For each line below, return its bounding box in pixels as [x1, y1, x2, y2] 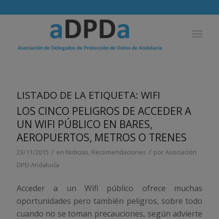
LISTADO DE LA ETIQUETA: [16, 88, 141, 102]
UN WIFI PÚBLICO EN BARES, [16, 117, 153, 131]
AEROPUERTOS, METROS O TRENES [16, 131, 187, 144]
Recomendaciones [91, 148, 146, 156]
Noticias [65, 148, 88, 156]
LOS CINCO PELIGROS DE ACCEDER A [16, 104, 191, 118]
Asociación [165, 148, 197, 156]
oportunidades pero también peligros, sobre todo [16, 195, 203, 206]
